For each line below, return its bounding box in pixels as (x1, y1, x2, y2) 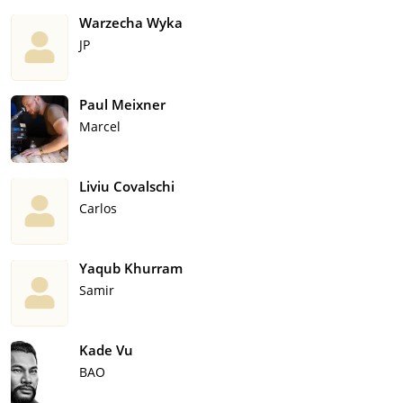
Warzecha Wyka (79, 13, 183, 32)
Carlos (79, 200, 117, 218)
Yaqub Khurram (79, 259, 183, 278)
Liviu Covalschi (79, 177, 175, 196)
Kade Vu (79, 341, 133, 360)
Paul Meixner (79, 95, 166, 114)
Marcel (79, 118, 121, 136)
